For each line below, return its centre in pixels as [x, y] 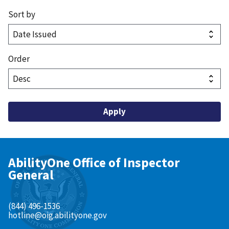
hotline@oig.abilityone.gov [58, 215]
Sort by [22, 14]
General [31, 175]
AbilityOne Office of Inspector [94, 162]
